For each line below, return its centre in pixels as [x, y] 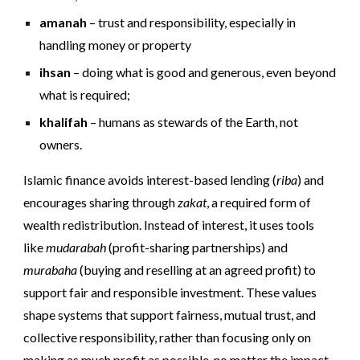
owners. [61, 145]
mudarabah [76, 247]
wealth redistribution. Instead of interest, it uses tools [169, 225]
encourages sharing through [101, 202]
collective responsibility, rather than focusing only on [168, 337]
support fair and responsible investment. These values [170, 292]
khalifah [64, 122]
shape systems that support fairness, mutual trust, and [170, 315]
